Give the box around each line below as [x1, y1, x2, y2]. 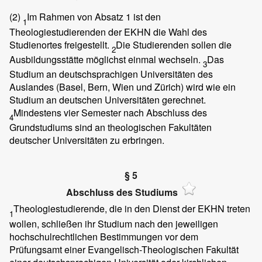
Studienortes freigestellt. [9, 37, 112, 51]
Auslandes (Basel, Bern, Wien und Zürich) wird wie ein [9, 80, 236, 94]
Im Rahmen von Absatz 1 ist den [27, 10, 161, 24]
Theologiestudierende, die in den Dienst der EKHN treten [13, 202, 250, 216]
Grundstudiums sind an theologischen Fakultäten [9, 120, 212, 135]
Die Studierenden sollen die [116, 37, 232, 51]
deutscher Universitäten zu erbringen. [9, 133, 164, 147]
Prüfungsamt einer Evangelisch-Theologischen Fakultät [9, 242, 239, 256]
